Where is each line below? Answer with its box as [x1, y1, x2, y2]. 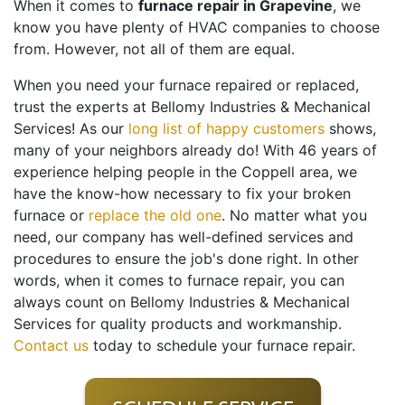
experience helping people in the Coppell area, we [14, 163, 357, 182]
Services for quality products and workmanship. [14, 315, 342, 334]
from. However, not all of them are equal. [14, 40, 295, 59]
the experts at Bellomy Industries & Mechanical [50, 98, 371, 117]
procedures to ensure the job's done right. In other [14, 250, 359, 268]
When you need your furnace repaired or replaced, [14, 76, 359, 95]
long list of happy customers [128, 119, 325, 138]
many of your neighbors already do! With [14, 141, 298, 160]
